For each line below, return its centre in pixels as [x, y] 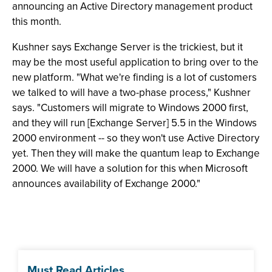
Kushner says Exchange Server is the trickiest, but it [127, 47]
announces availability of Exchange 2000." [106, 184]
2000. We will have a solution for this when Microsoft [130, 168]
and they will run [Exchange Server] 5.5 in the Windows [134, 123]
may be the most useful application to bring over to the [135, 62]
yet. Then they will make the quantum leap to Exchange [136, 153]
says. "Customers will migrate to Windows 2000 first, [130, 108]
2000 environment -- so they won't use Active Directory [136, 138]
